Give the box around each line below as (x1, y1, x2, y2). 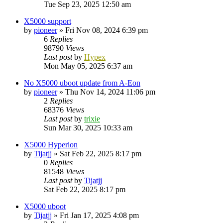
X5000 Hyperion (24, 140, 78, 149)
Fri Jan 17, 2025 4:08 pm (60, 211, 139, 220)
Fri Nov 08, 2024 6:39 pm (65, 25, 148, 34)
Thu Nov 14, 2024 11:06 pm (65, 87, 155, 96)
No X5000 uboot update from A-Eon (24, 78, 140, 87)
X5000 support (24, 16, 71, 25)
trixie (84, 114, 100, 123)
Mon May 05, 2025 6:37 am (44, 61, 132, 70)
